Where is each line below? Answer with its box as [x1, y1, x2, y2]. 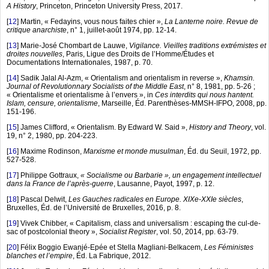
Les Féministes [204, 243, 253, 252]
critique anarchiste [7, 26, 67, 35]
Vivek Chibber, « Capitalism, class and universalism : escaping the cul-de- [20, 219, 261, 228]
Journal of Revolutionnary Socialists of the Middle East [7, 82, 184, 91]
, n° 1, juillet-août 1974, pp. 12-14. [67, 26, 177, 35]
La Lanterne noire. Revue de [165, 17, 258, 26]
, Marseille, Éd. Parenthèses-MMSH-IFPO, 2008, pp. [98, 99, 267, 108]
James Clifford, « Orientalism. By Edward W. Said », [20, 123, 189, 132]
